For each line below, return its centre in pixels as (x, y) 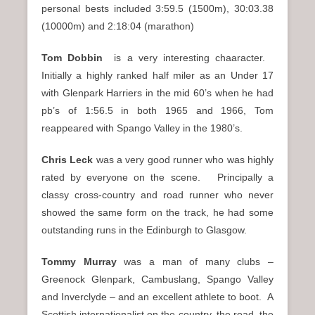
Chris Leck (67, 159)
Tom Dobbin (72, 57)
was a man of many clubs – (199, 261)
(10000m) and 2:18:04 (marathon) (118, 26)
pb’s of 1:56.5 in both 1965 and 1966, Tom (157, 110)
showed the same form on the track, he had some (157, 212)
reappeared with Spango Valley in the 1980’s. (142, 128)
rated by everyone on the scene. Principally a (157, 177)
